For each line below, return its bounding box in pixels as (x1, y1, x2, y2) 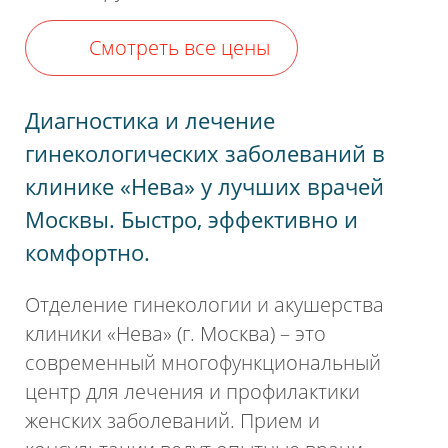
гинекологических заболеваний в (25, 137, 386, 169)
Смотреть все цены (89, 33, 271, 61)
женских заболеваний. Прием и (25, 406, 321, 434)
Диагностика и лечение (25, 104, 276, 136)
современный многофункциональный (25, 348, 382, 376)
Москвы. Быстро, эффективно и (25, 203, 359, 235)
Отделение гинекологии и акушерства (25, 290, 385, 318)
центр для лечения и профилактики (25, 377, 361, 405)
